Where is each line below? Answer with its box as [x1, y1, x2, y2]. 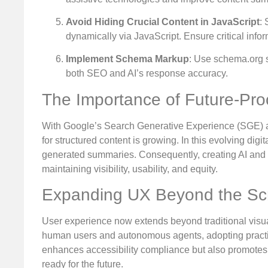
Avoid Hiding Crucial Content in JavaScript [66, 17, 260, 28]
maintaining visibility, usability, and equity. [42, 163, 218, 174]
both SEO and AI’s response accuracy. [66, 68, 228, 79]
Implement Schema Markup [66, 54, 189, 65]
